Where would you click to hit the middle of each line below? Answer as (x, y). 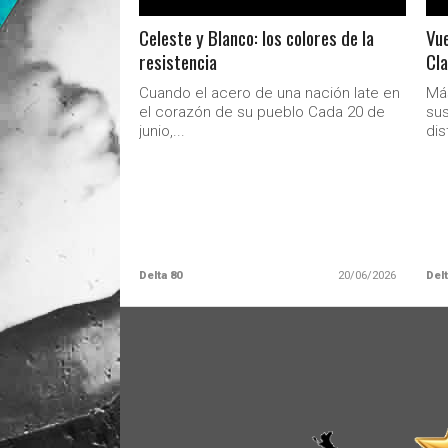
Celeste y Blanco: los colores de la (257, 37)
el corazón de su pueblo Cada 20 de (262, 112)
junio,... (162, 131)
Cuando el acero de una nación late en (270, 93)
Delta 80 (161, 275)
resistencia (178, 61)
